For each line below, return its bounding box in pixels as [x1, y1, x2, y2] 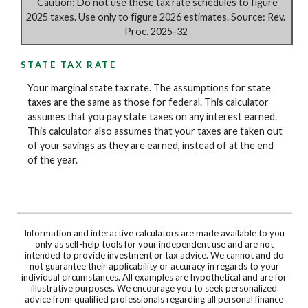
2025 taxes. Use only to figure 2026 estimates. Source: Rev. [26, 11, 285, 23]
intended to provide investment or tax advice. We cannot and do [24, 250, 284, 261]
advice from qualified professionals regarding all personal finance [25, 294, 283, 305]
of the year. [27, 153, 78, 166]
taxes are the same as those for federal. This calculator [27, 96, 269, 108]
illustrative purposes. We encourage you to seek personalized [31, 283, 277, 294]
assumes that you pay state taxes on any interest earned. [27, 110, 277, 122]
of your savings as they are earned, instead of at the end [27, 139, 274, 151]
